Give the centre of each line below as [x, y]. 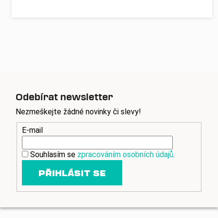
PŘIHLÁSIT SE [72, 173]
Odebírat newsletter [64, 97]
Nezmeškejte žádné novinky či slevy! [78, 111]
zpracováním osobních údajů [125, 155]
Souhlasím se [54, 155]
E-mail [32, 130]
